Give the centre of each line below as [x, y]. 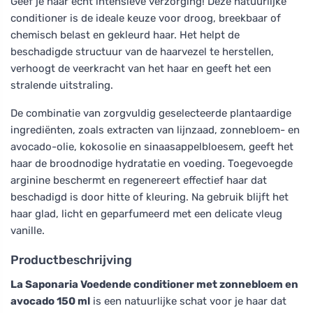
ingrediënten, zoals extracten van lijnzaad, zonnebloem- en [155, 130]
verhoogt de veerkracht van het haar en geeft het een [141, 68]
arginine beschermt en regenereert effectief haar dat [139, 180]
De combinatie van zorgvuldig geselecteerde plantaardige [151, 113]
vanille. [28, 230]
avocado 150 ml [50, 301]
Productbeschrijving [71, 260]
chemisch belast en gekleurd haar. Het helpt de [125, 35]
